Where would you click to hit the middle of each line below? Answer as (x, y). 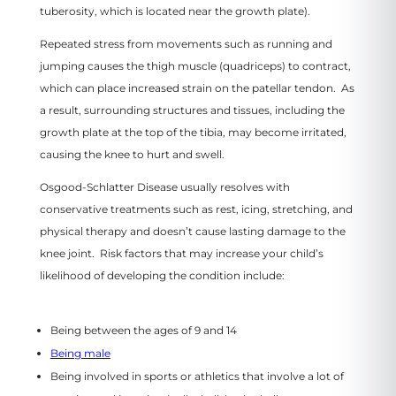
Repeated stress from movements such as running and (186, 43)
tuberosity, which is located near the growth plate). (177, 11)
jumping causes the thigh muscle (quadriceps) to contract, (195, 65)
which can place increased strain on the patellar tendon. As (197, 88)
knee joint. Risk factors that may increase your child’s (181, 253)
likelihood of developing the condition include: (162, 275)
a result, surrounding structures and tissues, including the (192, 110)
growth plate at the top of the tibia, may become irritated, (193, 132)
